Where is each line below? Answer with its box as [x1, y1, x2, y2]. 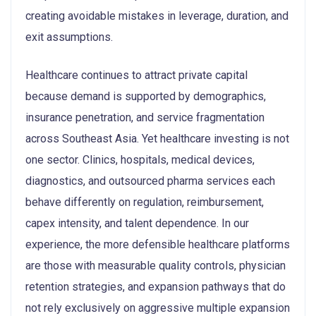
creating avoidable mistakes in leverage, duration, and [25, 8, 288, 23]
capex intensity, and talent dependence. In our [25, 216, 249, 230]
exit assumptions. [25, 30, 113, 44]
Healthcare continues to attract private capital [25, 68, 248, 82]
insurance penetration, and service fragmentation [25, 110, 265, 124]
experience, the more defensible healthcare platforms [25, 237, 290, 251]
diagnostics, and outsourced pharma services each [25, 174, 275, 188]
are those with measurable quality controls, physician [25, 258, 286, 272]
